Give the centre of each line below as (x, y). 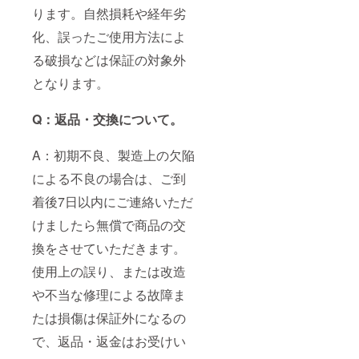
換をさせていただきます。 (109, 248)
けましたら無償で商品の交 (109, 224)
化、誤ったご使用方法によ (109, 36)
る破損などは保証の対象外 (109, 59)
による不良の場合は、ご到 (109, 178)
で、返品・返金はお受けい (109, 341)
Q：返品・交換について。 (107, 119)
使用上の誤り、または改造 (109, 271)
